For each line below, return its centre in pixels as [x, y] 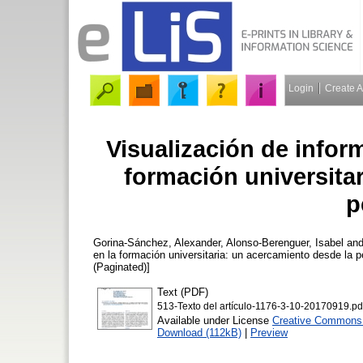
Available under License [215, 320]
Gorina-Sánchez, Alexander [157, 242]
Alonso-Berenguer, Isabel [285, 242]
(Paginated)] [122, 267]
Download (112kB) [199, 332]
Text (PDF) [183, 292]
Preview [269, 332]
